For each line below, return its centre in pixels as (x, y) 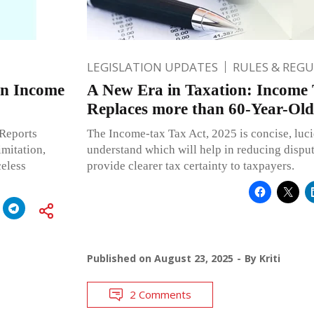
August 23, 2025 (193, 258)
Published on (120, 258)
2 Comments (160, 294)
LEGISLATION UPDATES (152, 67)
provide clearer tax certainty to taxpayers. (190, 165)
